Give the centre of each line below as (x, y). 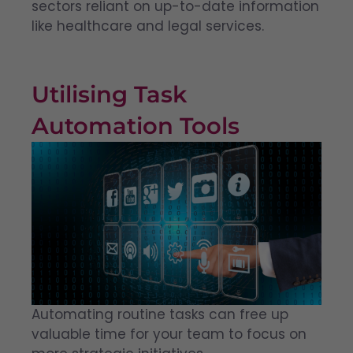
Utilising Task (109, 95)
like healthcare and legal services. (148, 26)
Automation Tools (136, 126)
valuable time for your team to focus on (169, 334)
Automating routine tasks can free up (160, 315)
